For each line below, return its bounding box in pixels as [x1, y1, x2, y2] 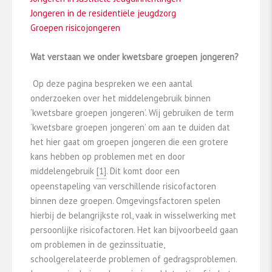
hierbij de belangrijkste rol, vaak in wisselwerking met [30, 209, 236, 221]
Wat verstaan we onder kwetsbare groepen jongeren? [30, 50, 239, 63]
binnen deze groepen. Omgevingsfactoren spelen [30, 194, 220, 206]
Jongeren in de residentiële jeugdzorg [30, 7, 176, 19]
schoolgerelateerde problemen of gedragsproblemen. [30, 253, 237, 265]
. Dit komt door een [106, 165, 180, 177]
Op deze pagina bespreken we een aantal [30, 77, 192, 89]
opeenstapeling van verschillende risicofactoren [30, 180, 216, 192]
